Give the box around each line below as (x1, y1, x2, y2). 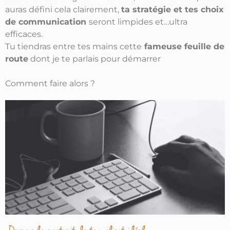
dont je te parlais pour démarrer (28, 53, 161, 64)
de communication (5, 16, 89, 27)
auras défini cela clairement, (5, 4, 121, 14)
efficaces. (5, 29, 43, 39)
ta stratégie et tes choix (121, 4, 224, 14)
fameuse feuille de (142, 41, 224, 51)
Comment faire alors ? (5, 78, 95, 88)
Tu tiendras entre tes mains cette (5, 41, 142, 51)
